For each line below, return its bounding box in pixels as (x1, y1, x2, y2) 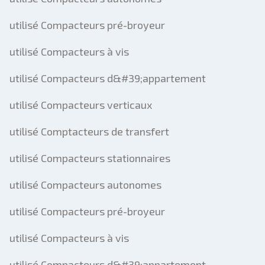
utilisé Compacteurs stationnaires (9, 151, 170, 164)
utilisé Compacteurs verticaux (9, 98, 152, 111)
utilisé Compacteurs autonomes (9, 178, 161, 191)
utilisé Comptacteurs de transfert (9, 125, 169, 138)
